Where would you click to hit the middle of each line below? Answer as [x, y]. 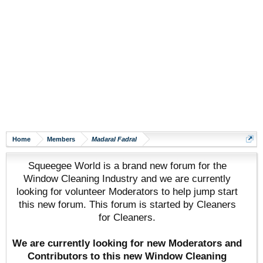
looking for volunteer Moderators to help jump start [127, 191]
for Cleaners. [127, 217]
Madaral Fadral [114, 139]
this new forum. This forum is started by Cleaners [127, 204]
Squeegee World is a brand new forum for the [127, 166]
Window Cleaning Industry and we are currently [127, 178]
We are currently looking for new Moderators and [127, 243]
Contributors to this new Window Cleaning [127, 256]
